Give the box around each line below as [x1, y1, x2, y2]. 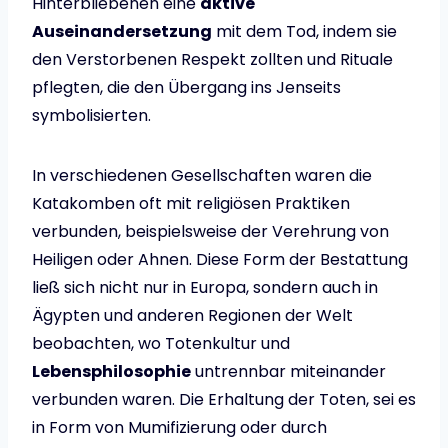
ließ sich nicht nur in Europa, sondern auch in [32, 276, 378, 300]
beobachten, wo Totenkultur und [32, 332, 290, 356]
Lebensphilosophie [32, 360, 191, 384]
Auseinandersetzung [32, 20, 212, 44]
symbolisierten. [32, 104, 151, 128]
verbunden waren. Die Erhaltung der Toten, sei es [32, 388, 416, 412]
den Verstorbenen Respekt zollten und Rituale [32, 48, 393, 72]
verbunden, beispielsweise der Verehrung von [32, 220, 389, 244]
